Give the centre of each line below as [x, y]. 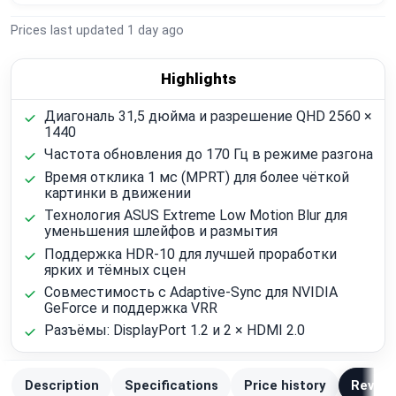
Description [61, 385]
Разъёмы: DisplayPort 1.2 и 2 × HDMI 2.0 [174, 330]
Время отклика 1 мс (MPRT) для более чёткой [196, 178]
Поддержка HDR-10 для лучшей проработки [190, 254]
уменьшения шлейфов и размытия [160, 232]
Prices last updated [69, 31]
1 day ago [156, 31]
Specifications [171, 385]
